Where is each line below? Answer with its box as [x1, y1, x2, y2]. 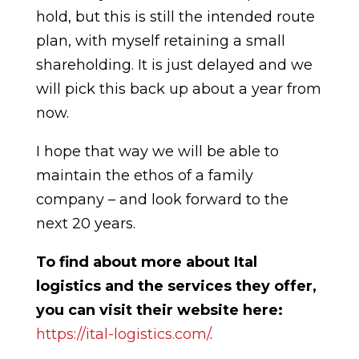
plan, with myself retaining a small [35, 32, 285, 50]
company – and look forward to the [35, 191, 288, 208]
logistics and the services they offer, [35, 277, 317, 295]
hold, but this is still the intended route [35, 8, 315, 26]
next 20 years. [35, 215, 135, 232]
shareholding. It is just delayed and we [35, 56, 313, 74]
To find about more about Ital [35, 253, 257, 271]
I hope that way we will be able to [35, 143, 279, 160]
